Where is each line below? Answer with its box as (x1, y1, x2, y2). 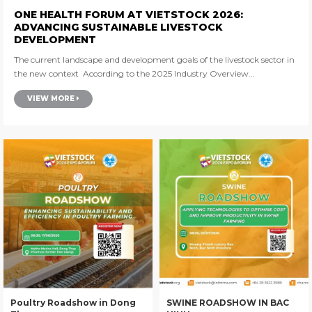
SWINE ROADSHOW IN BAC (166, 297, 289, 308)
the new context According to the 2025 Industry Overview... (83, 68, 255, 79)
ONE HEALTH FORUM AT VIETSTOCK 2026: (14, 8, 243, 21)
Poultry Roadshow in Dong (10, 297, 136, 308)
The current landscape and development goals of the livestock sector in (14, 54, 295, 65)
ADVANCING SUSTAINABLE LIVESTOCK (14, 20, 223, 33)
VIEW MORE (27, 93, 77, 103)
